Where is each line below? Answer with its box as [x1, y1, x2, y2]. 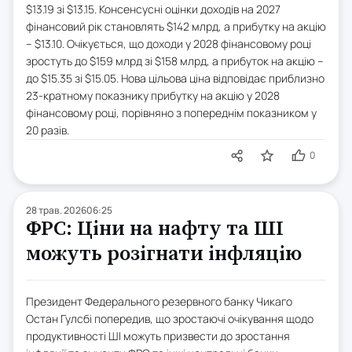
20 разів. [26, 123, 69, 138]
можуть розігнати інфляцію [26, 241, 302, 268]
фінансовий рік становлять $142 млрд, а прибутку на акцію [26, 19, 326, 35]
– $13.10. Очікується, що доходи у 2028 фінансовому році [26, 36, 311, 52]
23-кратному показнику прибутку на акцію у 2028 [26, 88, 280, 104]
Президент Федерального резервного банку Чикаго [26, 294, 292, 310]
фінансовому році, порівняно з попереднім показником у [26, 105, 317, 121]
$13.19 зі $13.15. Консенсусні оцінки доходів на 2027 [26, 2, 280, 17]
